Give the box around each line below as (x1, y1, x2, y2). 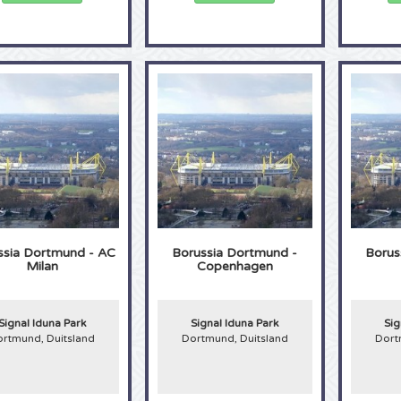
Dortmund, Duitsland (181, 331, 288, 345)
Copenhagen (196, 258, 273, 274)
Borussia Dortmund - (172, 244, 298, 260)
